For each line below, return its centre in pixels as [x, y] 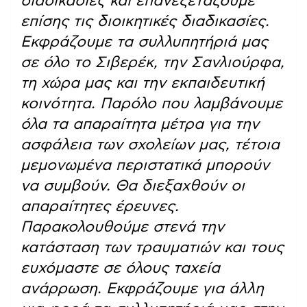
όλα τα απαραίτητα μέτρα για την [140, 124]
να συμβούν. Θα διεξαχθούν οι [133, 186]
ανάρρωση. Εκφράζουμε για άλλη [142, 289]
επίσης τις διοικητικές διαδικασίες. [145, 22]
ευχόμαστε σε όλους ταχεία [120, 268]
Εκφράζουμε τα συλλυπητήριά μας [144, 42]
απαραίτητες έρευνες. [100, 207]
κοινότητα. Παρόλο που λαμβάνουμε [151, 104]
